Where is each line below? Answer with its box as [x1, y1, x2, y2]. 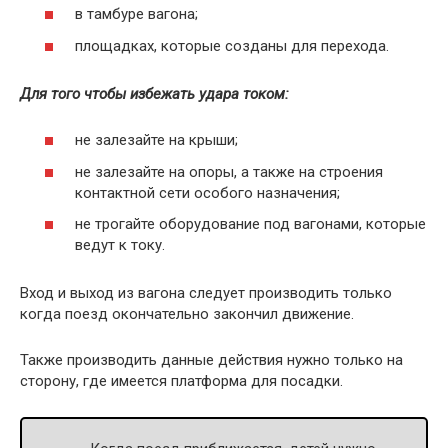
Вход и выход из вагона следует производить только [20, 284, 392, 303]
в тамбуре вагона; [75, 5, 198, 24]
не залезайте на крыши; [75, 131, 238, 150]
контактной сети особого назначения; [75, 183, 340, 202]
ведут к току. [75, 236, 165, 255]
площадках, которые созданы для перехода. [75, 36, 389, 55]
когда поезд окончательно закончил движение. [20, 305, 354, 324]
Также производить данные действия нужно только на [20, 351, 403, 370]
